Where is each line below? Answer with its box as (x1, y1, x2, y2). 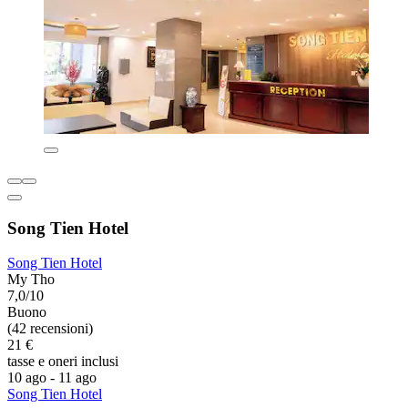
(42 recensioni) (7, 321, 93, 337)
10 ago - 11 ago (7, 370, 97, 386)
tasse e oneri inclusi (7, 353, 118, 370)
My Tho (7, 271, 55, 288)
